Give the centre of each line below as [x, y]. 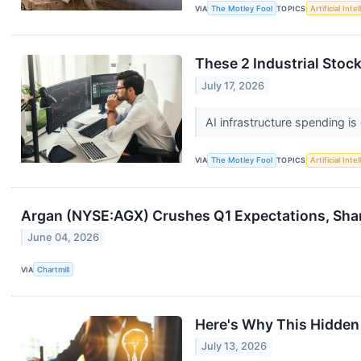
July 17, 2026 [233, 85]
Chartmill [54, 269]
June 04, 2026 [64, 237]
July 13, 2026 [234, 346]
